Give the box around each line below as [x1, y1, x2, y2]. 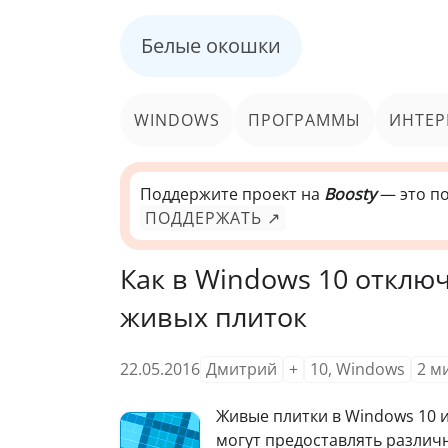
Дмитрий [206, 357, 277, 380]
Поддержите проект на [140, 183, 324, 205]
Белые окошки [141, 32, 281, 59]
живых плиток [120, 298, 307, 335]
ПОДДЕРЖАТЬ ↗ [145, 207, 281, 229]
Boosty [324, 183, 376, 205]
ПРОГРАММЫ [248, 108, 361, 131]
